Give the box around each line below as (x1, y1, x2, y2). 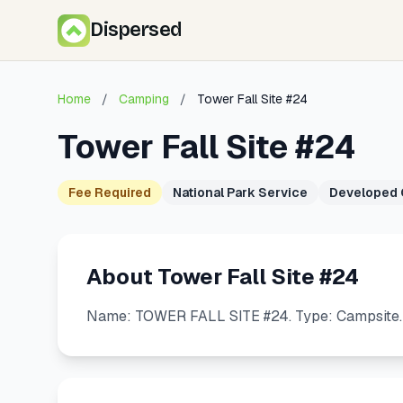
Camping (119, 91, 169, 107)
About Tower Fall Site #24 (86, 263, 359, 291)
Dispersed (90, 18, 182, 41)
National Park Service (173, 184, 308, 201)
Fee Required (68, 184, 151, 201)
